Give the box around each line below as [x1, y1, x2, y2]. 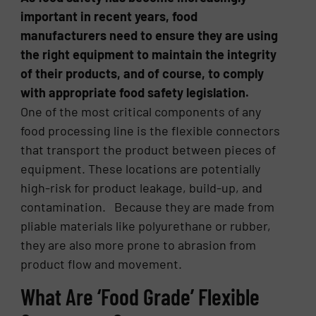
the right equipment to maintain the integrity [20, 46, 277, 62]
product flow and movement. [20, 255, 183, 272]
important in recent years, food [20, 8, 198, 24]
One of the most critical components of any [20, 103, 262, 119]
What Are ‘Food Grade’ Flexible [20, 283, 260, 310]
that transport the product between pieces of [20, 141, 276, 157]
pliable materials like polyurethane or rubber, [20, 217, 272, 233]
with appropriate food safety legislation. [20, 84, 250, 100]
